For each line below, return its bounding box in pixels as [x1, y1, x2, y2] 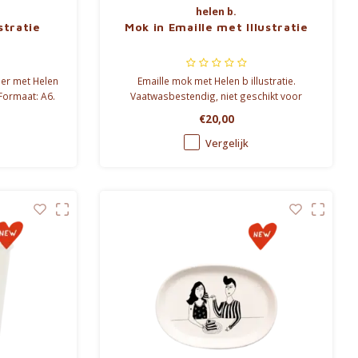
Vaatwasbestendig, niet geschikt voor [130, 89, 303, 103]
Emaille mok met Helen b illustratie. [137, 74, 296, 88]
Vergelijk [205, 137, 249, 151]
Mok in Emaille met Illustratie [124, 20, 308, 34]
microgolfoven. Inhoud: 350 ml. [145, 105, 288, 118]
